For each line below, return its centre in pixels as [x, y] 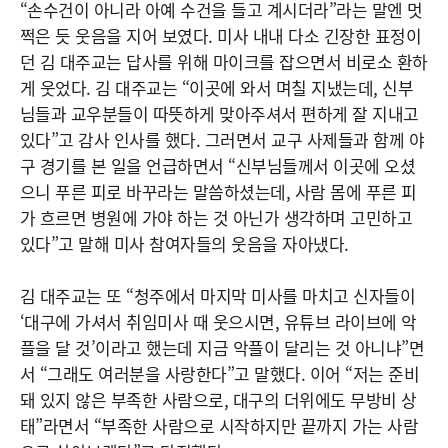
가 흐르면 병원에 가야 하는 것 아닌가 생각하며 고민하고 [216, 217]
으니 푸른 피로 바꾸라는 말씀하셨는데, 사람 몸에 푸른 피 [218, 191]
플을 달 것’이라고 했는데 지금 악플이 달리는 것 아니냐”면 [222, 347]
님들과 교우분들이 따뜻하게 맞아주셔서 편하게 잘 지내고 [219, 113]
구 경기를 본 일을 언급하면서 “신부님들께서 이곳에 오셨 [218, 165]
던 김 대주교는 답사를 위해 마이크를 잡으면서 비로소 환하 [224, 61]
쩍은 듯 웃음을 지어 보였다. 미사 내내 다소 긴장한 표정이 [221, 35]
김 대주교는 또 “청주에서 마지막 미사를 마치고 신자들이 [218, 295]
